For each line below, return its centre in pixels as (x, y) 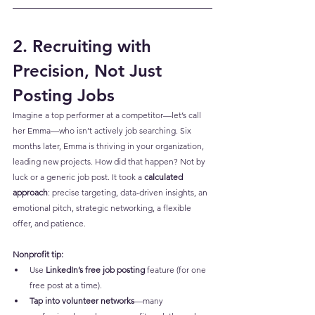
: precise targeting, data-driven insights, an (129, 193)
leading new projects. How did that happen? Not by (110, 162)
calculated (165, 177)
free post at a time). (66, 285)
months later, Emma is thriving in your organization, (109, 146)
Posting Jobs (64, 96)
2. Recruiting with (84, 46)
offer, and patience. (49, 224)
